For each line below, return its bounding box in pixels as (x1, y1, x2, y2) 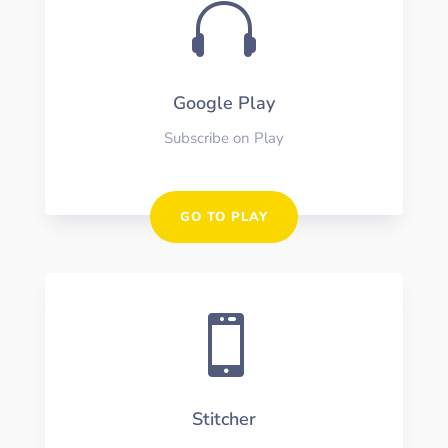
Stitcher (191, 406, 256, 431)
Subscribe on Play (163, 127, 284, 148)
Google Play (172, 90, 275, 115)
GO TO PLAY (179, 207, 268, 226)
